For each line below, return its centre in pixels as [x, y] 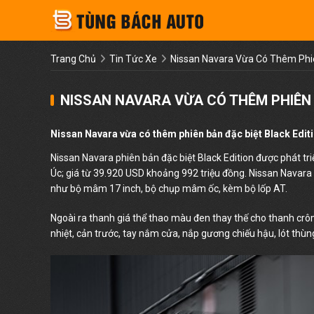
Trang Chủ [73, 59]
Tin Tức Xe [133, 59]
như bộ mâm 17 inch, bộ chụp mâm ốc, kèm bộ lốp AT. [169, 189]
